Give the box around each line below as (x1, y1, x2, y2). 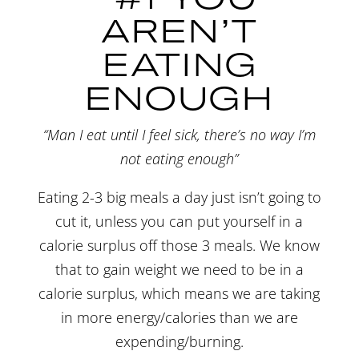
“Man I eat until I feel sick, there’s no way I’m (42, 124, 316, 144)
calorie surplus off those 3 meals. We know (38, 235, 320, 255)
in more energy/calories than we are (60, 307, 298, 327)
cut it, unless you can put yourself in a (55, 211, 304, 231)
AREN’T (101, 10, 258, 49)
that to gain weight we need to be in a (54, 259, 304, 279)
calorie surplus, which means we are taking (38, 283, 321, 303)
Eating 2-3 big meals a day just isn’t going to (37, 187, 321, 207)
